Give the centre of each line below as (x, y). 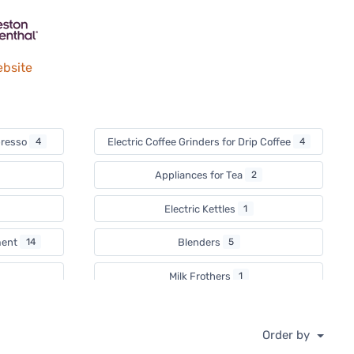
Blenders (200, 243)
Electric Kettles (201, 209)
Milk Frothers (201, 276)
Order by (287, 335)
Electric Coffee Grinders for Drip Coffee (200, 141)
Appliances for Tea (200, 175)
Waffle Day (200, 310)
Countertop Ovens (201, 344)
